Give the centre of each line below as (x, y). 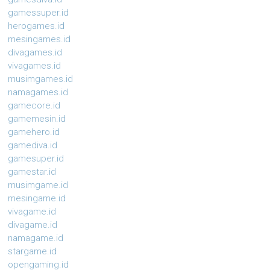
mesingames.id (39, 39)
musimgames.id (41, 79)
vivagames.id (35, 66)
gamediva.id (33, 146)
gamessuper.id (39, 13)
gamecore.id (34, 106)
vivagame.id (32, 212)
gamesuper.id (36, 159)
